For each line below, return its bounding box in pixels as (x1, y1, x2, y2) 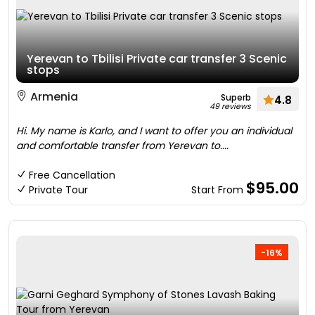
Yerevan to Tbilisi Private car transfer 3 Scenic (27, 51, 287, 67)
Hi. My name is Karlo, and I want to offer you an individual (16, 124, 292, 138)
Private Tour (29, 183, 88, 197)
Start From (191, 183, 246, 197)
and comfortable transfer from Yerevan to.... (16, 139, 229, 153)
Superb (221, 91, 251, 103)
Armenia (27, 89, 78, 105)
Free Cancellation (29, 168, 115, 182)
